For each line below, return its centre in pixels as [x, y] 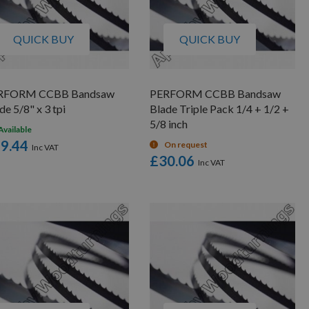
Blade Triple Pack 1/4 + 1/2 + [220, 109]
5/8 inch [169, 124]
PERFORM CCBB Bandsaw [216, 94]
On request [186, 145]
